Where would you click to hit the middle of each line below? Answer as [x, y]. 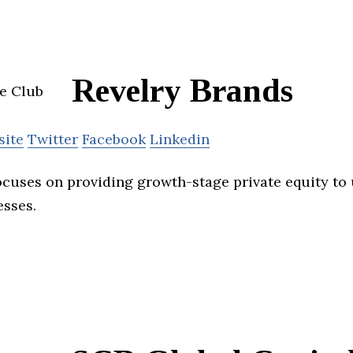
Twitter [53, 139]
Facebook [114, 139]
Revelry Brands [182, 91]
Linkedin [180, 139]
